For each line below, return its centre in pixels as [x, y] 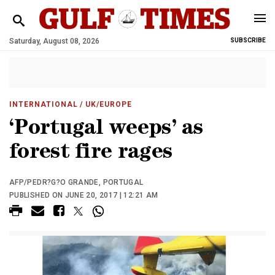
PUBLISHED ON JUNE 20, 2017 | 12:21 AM [84, 195]
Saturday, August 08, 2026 [54, 41]
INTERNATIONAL [44, 104]
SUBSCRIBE [248, 40]
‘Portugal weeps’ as [106, 130]
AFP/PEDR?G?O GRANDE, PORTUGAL [76, 182]
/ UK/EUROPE [105, 104]
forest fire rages [91, 154]
